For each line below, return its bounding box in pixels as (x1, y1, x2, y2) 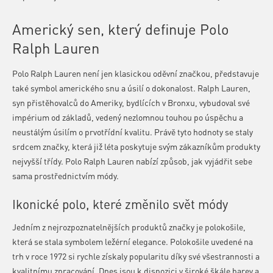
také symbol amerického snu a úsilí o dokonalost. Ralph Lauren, (12, 82, 250, 93)
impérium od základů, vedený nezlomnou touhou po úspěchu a (12, 112, 243, 122)
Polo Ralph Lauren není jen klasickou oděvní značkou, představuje (12, 68, 259, 79)
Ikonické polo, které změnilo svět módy (12, 196, 228, 212)
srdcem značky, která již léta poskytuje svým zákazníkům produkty (12, 141, 260, 152)
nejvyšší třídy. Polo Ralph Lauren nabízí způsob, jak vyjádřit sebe (12, 155, 252, 166)
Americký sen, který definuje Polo (12, 19, 229, 38)
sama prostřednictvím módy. (12, 170, 119, 181)
